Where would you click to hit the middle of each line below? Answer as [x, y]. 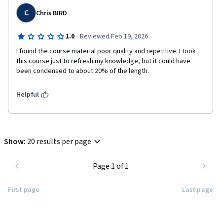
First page [24, 190]
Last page [197, 190]
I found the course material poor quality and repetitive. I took [106, 51]
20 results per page [59, 142]
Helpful [28, 95]
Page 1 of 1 [110, 166]
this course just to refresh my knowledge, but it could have [103, 61]
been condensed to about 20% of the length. [83, 71]
